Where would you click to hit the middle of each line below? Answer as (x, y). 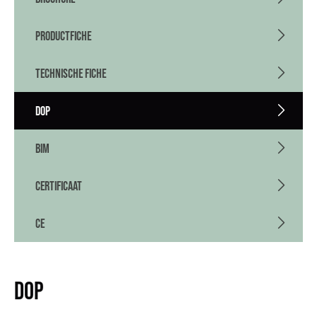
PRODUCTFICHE (63, 36)
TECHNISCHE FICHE (71, 73)
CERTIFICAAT (59, 186)
